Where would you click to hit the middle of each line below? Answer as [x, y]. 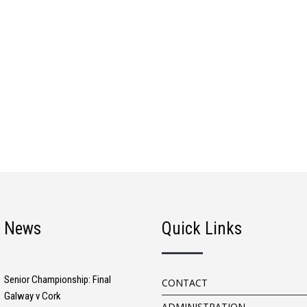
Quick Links [201, 228]
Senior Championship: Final [57, 279]
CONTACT [184, 282]
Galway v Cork [32, 296]
